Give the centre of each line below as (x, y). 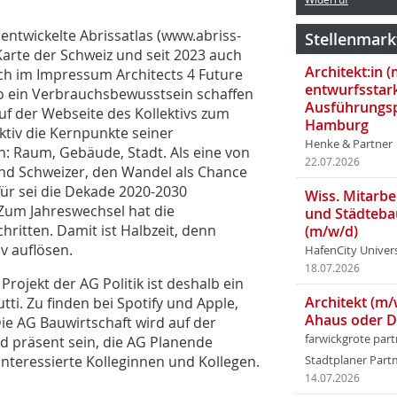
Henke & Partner (349, 144)
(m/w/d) (331, 231)
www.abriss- (201, 35)
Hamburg (337, 125)
